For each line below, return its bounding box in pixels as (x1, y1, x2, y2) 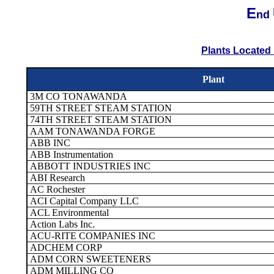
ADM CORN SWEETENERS (28, 254, 151, 264)
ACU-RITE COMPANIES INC (28, 231, 155, 241)
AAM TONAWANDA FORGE (28, 126, 155, 136)
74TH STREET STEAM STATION (28, 114, 172, 125)
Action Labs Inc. (28, 219, 95, 229)
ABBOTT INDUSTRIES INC (28, 161, 150, 171)
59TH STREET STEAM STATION (28, 103, 172, 113)
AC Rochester (28, 184, 85, 194)
